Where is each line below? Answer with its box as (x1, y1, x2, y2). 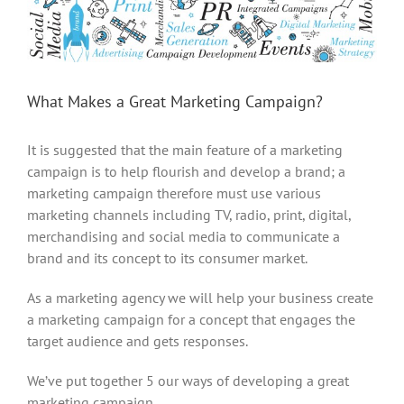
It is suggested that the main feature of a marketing (27, 140, 343, 159)
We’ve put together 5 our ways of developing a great (27, 371, 349, 390)
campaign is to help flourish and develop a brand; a (27, 161, 345, 180)
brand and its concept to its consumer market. (27, 248, 308, 267)
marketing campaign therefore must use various (27, 183, 321, 202)
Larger (26, 2, 65, 21)
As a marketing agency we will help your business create (27, 288, 373, 307)
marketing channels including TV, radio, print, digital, (27, 205, 351, 224)
